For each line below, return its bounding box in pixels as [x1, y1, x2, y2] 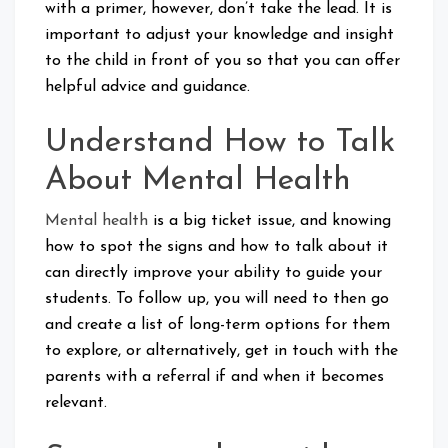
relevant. [45, 394, 107, 411]
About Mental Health [45, 164, 351, 197]
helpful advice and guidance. [45, 78, 250, 95]
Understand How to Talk [45, 126, 395, 159]
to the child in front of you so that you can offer [45, 52, 400, 69]
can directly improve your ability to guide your [45, 264, 382, 281]
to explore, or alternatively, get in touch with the [45, 342, 398, 359]
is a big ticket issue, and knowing [148, 212, 391, 229]
